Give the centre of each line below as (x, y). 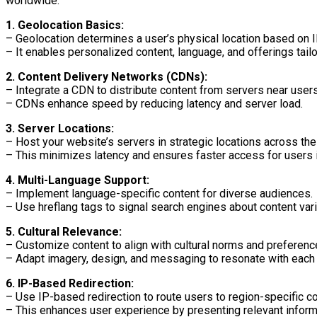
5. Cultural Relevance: (64, 231)
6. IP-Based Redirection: (70, 283)
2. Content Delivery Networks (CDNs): (106, 76)
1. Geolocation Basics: (65, 25)
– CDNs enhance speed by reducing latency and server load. (154, 103)
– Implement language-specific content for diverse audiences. (159, 193)
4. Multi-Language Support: (77, 180)
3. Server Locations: (60, 128)
